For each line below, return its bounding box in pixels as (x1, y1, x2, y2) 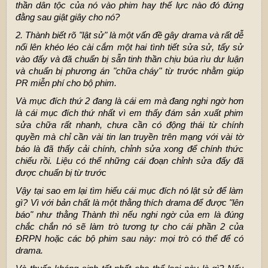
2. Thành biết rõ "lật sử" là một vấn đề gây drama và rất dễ (16, 29, 243, 40)
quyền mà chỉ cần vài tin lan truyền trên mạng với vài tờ (16, 131, 243, 142)
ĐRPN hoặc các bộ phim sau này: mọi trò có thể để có (16, 233, 243, 243)
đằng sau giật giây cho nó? (16, 11, 120, 22)
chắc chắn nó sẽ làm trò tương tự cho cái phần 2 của (16, 221, 243, 232)
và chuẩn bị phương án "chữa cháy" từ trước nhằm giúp (16, 65, 243, 76)
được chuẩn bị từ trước (16, 167, 109, 178)
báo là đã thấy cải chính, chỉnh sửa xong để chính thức (16, 143, 243, 154)
